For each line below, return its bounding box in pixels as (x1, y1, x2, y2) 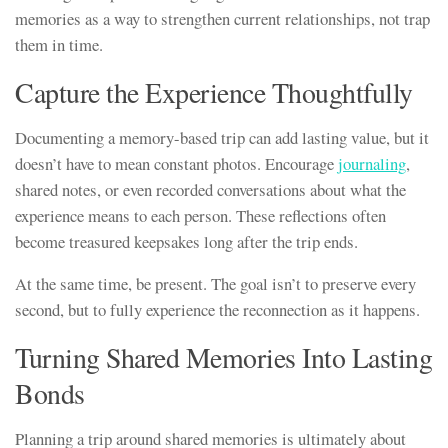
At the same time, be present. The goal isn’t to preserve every (15, 272, 416, 296)
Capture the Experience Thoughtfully (15, 73, 413, 111)
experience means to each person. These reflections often (15, 203, 386, 227)
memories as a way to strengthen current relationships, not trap (15, 6, 430, 30)
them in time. (15, 32, 103, 56)
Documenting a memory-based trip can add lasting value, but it (15, 125, 429, 149)
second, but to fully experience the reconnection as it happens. (15, 298, 420, 322)
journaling (338, 151, 406, 175)
